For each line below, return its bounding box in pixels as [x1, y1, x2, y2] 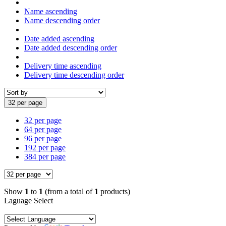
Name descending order [24, 16, 100, 25]
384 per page [24, 152, 66, 161]
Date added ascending [24, 34, 94, 43]
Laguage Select [4, 196, 53, 205]
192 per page [24, 143, 66, 152]
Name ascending [24, 7, 77, 16]
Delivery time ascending [24, 61, 101, 70]
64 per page [24, 125, 62, 134]
